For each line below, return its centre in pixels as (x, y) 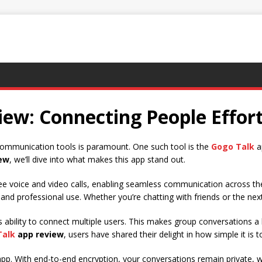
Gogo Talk (233, 146)
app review (39, 234)
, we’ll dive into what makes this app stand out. (97, 159)
